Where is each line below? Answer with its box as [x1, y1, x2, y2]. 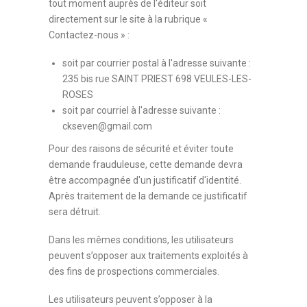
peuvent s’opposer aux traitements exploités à [49, 250, 249, 261]
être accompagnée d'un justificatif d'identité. [49, 175, 242, 186]
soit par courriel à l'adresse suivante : [62, 105, 221, 116]
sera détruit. [49, 206, 101, 217]
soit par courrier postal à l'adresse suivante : [62, 58, 251, 69]
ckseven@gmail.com [62, 121, 153, 132]
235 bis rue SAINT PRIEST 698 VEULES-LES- [62, 73, 252, 84]
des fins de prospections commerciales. [49, 266, 220, 277]
